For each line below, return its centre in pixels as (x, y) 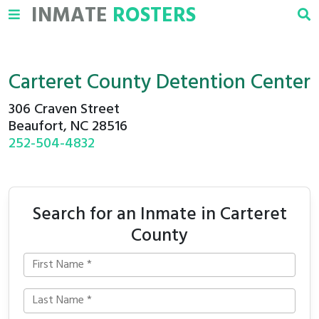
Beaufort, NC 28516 (68, 127)
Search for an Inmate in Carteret (159, 215)
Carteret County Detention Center (159, 83)
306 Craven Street (64, 110)
